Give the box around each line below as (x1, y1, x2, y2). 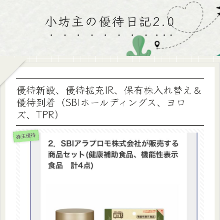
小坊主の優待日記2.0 (44, 12, 176, 29)
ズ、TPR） (16, 107, 64, 121)
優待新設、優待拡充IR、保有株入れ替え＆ (16, 82, 202, 97)
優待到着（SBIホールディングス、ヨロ (16, 94, 186, 109)
